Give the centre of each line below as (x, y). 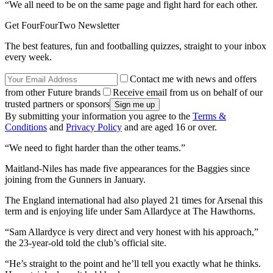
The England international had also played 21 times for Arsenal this (134, 200)
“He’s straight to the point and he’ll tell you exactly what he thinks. (133, 263)
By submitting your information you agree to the (99, 116)
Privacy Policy (94, 127)
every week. (28, 57)
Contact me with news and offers (193, 79)
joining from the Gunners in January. (75, 179)
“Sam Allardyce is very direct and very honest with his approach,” (132, 232)
